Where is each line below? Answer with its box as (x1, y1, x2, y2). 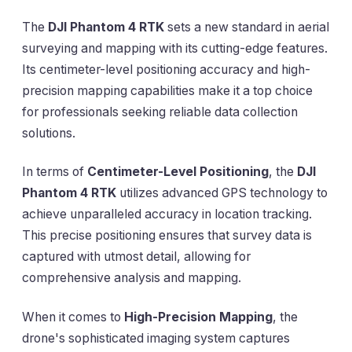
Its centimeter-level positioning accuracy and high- (22, 62, 310, 78)
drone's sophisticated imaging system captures (22, 330, 290, 346)
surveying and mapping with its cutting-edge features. (22, 41, 328, 57)
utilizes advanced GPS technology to (116, 185, 328, 201)
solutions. (22, 126, 75, 141)
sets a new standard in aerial (164, 20, 329, 35)
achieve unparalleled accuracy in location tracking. (22, 207, 312, 222)
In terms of (22, 164, 87, 180)
